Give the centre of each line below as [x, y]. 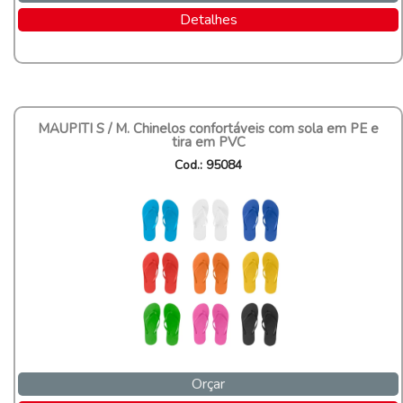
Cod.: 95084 [208, 166]
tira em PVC [208, 143]
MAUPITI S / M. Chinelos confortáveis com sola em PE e [208, 129]
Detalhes [208, 20]
